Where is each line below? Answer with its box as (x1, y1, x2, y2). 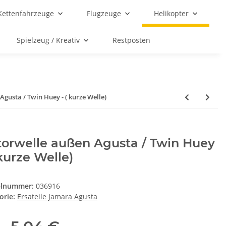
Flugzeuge (86, 9, 121, 18)
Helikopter (153, 9, 189, 18)
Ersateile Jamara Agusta (17, 192, 97, 202)
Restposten (112, 35, 150, 45)
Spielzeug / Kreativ (17, 35, 80, 45)
